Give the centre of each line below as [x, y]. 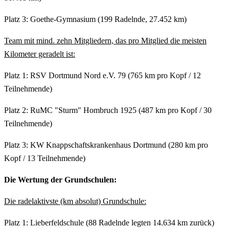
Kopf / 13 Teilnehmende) [45, 158]
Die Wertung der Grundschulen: [60, 179]
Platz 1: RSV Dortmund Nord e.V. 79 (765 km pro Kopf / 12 [102, 75]
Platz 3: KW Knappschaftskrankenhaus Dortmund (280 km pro [106, 145]
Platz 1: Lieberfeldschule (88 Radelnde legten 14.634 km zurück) [109, 222]
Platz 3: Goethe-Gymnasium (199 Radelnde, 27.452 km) [95, 19]
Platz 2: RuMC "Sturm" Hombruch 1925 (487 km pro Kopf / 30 [108, 110]
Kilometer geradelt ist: [40, 54]
